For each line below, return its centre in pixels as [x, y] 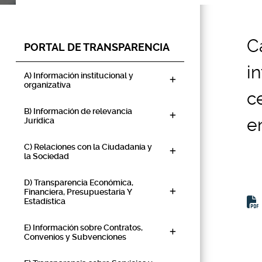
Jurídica [39, 120]
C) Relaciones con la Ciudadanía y [88, 147]
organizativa [47, 85]
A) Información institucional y [79, 75]
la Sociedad [46, 156]
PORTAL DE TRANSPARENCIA [97, 47]
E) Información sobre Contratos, [83, 227]
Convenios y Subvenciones [75, 237]
